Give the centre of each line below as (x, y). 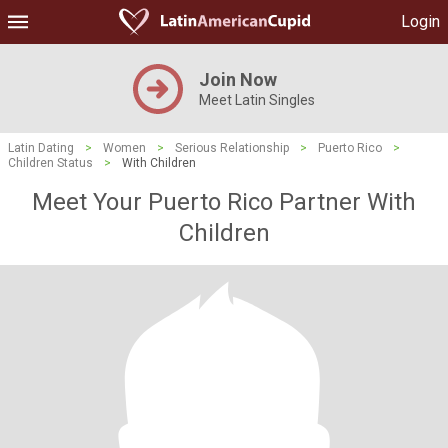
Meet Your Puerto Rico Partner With (224, 202)
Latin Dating (41, 148)
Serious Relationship (232, 148)
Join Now (238, 79)
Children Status (50, 163)
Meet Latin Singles (257, 100)
